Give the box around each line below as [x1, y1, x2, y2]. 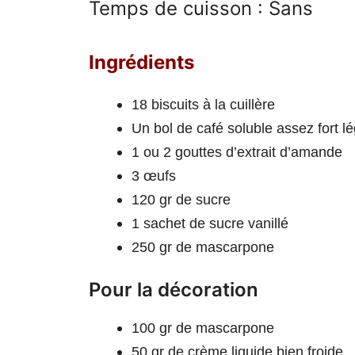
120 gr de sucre [132, 191, 231, 208]
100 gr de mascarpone [132, 319, 274, 336]
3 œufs [132, 167, 176, 184]
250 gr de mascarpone [132, 239, 274, 255]
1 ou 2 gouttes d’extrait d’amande [132, 143, 342, 160]
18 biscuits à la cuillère [132, 96, 275, 113]
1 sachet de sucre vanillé [132, 215, 288, 231]
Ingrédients [89, 50, 194, 74]
